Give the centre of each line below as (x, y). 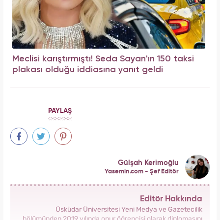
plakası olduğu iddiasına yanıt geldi (88, 70)
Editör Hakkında (171, 199)
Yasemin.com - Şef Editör (142, 171)
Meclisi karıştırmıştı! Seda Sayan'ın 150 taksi (103, 59)
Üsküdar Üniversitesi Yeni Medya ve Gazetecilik (129, 210)
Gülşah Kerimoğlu (148, 163)
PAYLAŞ (60, 111)
